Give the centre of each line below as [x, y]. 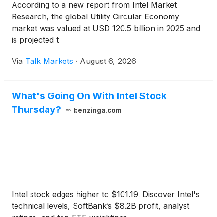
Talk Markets [49, 61]
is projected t [35, 40]
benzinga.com [97, 111]
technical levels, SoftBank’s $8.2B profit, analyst [101, 206]
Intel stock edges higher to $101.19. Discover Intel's [106, 194]
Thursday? [36, 110]
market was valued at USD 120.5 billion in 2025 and [106, 28]
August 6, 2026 [108, 61]
